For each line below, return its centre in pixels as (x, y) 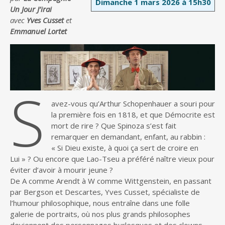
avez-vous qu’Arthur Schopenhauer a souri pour (133, 103)
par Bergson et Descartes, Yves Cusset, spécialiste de (105, 192)
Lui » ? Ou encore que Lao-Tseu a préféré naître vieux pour (112, 158)
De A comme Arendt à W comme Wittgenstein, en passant (111, 181)
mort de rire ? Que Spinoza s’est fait (114, 125)
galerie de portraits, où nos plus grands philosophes (100, 214)
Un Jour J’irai (31, 9)
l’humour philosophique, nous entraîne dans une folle (100, 203)
